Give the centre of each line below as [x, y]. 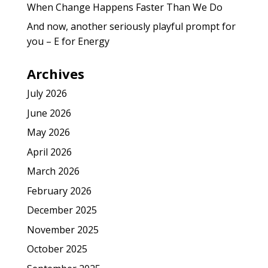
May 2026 [48, 133]
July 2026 [47, 94]
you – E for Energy [68, 42]
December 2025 [62, 210]
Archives [55, 74]
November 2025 [63, 229]
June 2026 [49, 113]
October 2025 [57, 249]
